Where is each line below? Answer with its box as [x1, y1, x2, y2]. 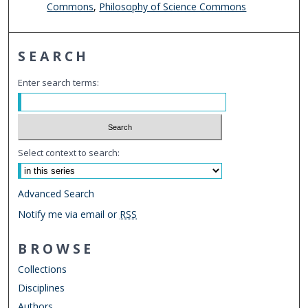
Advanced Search [18, 187, 95, 201]
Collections [18, 263, 67, 276]
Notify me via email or [18, 208, 120, 221]
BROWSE [18, 239, 95, 258]
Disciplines [18, 281, 65, 295]
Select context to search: [18, 146, 120, 159]
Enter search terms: [18, 76, 100, 89]
